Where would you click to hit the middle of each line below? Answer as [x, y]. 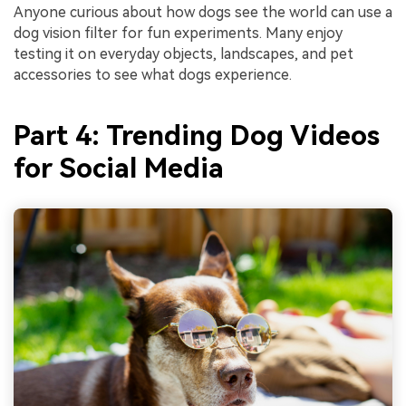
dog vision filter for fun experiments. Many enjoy [178, 33]
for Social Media [119, 168]
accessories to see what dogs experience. [153, 74]
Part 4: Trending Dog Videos [197, 135]
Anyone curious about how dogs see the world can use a [203, 12]
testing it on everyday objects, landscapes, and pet [184, 53]
